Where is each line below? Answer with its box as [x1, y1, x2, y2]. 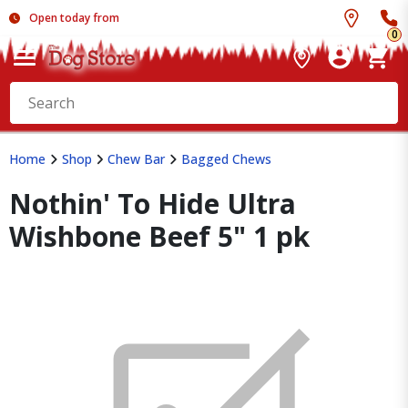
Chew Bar [107, 150, 165, 168]
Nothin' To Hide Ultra [9, 185, 296, 222]
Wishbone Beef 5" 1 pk [9, 218, 310, 255]
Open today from [29, 10, 119, 25]
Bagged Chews [180, 150, 271, 168]
